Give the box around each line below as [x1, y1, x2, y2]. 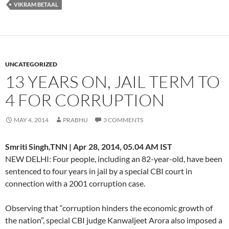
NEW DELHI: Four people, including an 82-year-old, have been [5, 153, 222, 164]
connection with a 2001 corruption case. [5, 178, 145, 188]
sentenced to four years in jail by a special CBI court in [5, 166, 192, 176]
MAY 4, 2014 [14, 116, 49, 124]
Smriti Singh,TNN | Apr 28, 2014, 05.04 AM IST [5, 141, 172, 151]
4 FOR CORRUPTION [5, 89, 165, 110]
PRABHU [63, 116, 88, 124]
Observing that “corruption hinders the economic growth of [5, 202, 213, 213]
